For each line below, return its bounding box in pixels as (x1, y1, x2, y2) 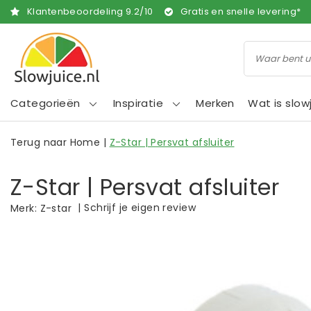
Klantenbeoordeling (27, 5, 126, 18)
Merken (196, 96, 235, 110)
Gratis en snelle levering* (180, 5, 301, 18)
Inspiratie (112, 96, 164, 110)
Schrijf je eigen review (84, 201, 196, 215)
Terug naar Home (10, 135, 101, 149)
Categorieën (10, 96, 81, 110)
